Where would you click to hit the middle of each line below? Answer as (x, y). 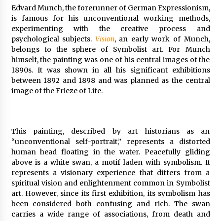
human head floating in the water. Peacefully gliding (110, 152)
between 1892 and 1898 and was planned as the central (110, 81)
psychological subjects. (53, 39)
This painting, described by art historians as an (110, 131)
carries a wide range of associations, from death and (110, 214)
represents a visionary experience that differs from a (110, 173)
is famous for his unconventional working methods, (110, 18)
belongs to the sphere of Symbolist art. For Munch (110, 50)
